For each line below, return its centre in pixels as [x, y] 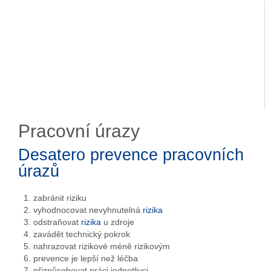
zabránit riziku [60, 198]
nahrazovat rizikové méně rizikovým [102, 246]
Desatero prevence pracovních [131, 155]
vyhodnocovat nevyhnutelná [88, 210]
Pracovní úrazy [79, 131]
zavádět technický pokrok [82, 234]
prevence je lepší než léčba [86, 258]
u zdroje [118, 222]
